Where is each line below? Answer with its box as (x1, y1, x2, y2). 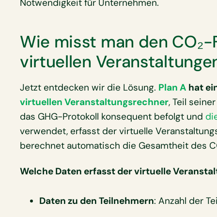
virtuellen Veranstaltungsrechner (19, 96, 169, 108)
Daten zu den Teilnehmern (39, 194, 154, 207)
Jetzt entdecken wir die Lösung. (19, 81, 158, 94)
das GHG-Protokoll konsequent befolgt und (19, 110, 205, 123)
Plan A (158, 81, 186, 94)
